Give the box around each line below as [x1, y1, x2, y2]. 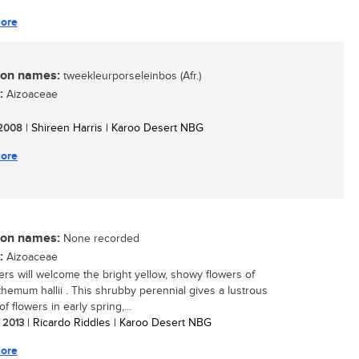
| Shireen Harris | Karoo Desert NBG [22, 122, 204, 135]
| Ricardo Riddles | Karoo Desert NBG [24, 317, 212, 329]
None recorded [60, 232, 139, 245]
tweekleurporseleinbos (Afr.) [60, 70, 201, 83]
